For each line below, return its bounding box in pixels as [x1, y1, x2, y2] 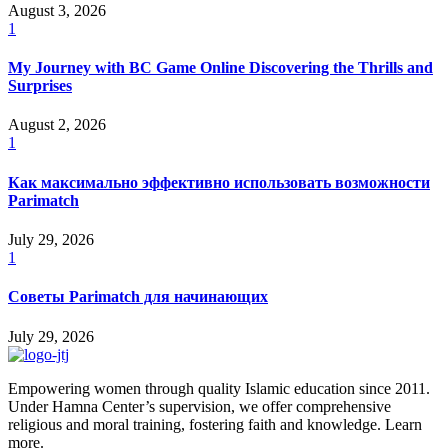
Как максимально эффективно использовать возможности [8, 173, 430, 191]
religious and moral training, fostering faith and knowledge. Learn [8, 415, 422, 433]
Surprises [8, 77, 72, 95]
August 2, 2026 [8, 116, 106, 134]
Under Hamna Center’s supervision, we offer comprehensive [8, 397, 391, 415]
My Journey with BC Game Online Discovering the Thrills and [8, 59, 433, 77]
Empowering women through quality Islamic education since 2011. [8, 379, 430, 397]
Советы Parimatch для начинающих [8, 288, 268, 306]
